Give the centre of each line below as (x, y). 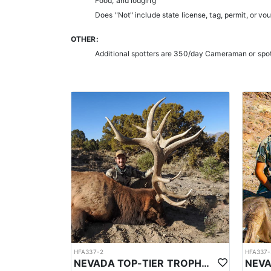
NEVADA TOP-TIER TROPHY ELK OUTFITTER (206, 263)
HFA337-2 (89, 252)
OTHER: (85, 39)
